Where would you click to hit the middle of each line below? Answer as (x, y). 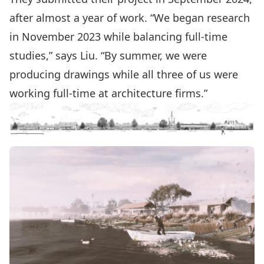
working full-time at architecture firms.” (110, 93)
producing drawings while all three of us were (124, 75)
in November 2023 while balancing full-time (118, 37)
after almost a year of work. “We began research (130, 18)
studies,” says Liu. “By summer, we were (108, 56)
